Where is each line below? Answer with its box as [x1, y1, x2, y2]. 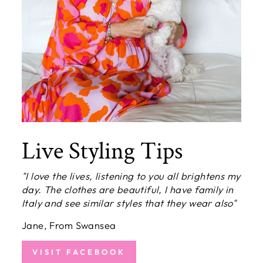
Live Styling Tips [22, 135, 183, 167]
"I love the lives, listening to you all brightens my [22, 169, 241, 182]
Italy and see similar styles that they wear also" [22, 196, 237, 209]
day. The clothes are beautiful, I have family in [22, 183, 234, 195]
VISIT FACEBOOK [32, 247, 126, 257]
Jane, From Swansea [22, 218, 116, 231]
